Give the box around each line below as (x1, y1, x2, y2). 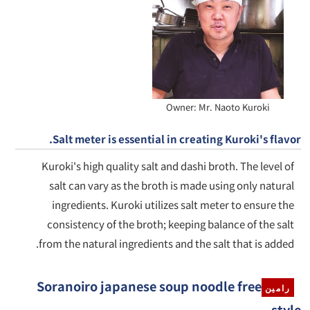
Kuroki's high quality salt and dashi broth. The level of (41, 158, 294, 173)
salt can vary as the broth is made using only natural (48, 177, 294, 192)
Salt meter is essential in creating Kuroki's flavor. (52, 131, 301, 146)
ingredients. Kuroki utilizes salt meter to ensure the (51, 197, 294, 212)
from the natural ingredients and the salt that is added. (38, 235, 294, 250)
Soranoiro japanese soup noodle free (36, 276, 262, 295)
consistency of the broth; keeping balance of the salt (46, 216, 294, 231)
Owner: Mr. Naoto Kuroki (165, 100, 270, 113)
